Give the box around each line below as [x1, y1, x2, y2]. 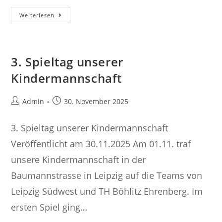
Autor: [10, 107, 31, 116]
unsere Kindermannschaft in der [11, 154, 146, 166]
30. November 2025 [64, 97, 129, 106]
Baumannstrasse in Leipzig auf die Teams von [11, 169, 203, 181]
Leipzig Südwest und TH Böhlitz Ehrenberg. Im [11, 185, 203, 197]
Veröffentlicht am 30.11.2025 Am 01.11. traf [11, 138, 191, 150]
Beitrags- [10, 96, 41, 106]
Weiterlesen [19, 11, 55, 19]
